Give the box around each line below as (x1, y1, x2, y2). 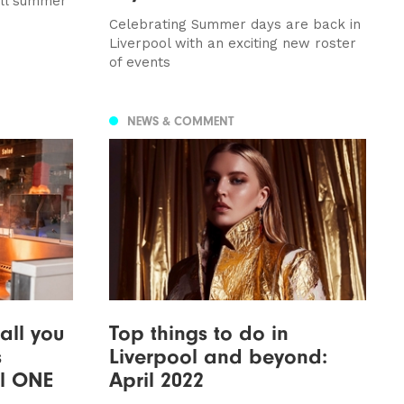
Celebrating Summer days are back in (108, 16, 361, 33)
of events (108, 54, 170, 71)
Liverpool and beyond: (108, 343, 327, 369)
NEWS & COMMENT (126, 114, 234, 130)
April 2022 (108, 366, 204, 392)
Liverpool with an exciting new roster (108, 35, 356, 52)
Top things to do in (108, 319, 289, 345)
